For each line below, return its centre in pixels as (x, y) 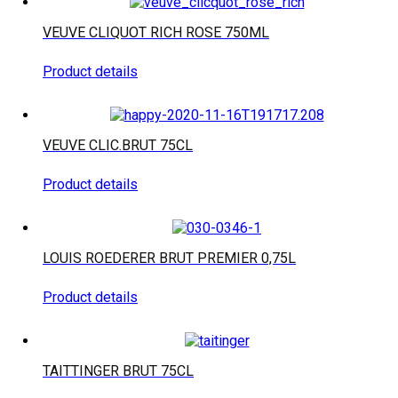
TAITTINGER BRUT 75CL (118, 370)
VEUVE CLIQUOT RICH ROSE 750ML (156, 32)
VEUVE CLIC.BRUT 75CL (118, 145)
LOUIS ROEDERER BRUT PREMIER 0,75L (169, 258)
